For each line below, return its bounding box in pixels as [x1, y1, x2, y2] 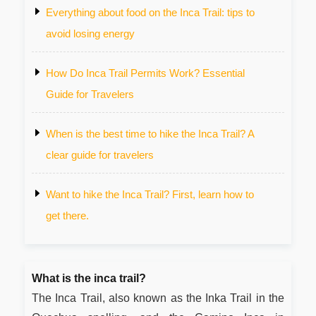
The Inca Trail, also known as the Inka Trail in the [32, 291, 284, 304]
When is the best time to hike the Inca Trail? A [46, 127, 254, 140]
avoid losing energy [46, 27, 135, 39]
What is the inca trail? [32, 272, 146, 284]
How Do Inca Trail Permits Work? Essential [46, 66, 245, 79]
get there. [46, 209, 89, 221]
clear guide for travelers [46, 148, 154, 161]
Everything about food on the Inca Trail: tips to [46, 6, 255, 18]
